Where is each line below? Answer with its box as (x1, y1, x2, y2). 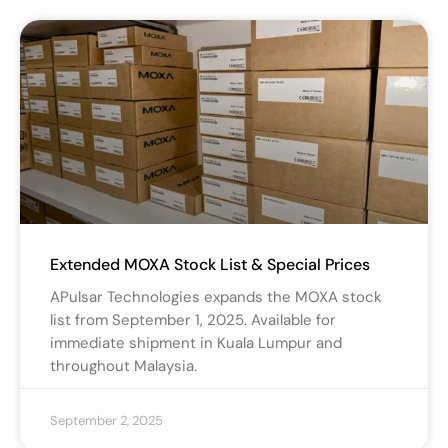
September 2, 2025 (50, 412, 163, 430)
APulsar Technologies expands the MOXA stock (50, 287, 382, 308)
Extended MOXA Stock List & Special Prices (50, 254, 370, 276)
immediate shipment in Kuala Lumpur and (50, 333, 342, 354)
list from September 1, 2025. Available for (50, 310, 336, 331)
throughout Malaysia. (50, 356, 197, 377)
